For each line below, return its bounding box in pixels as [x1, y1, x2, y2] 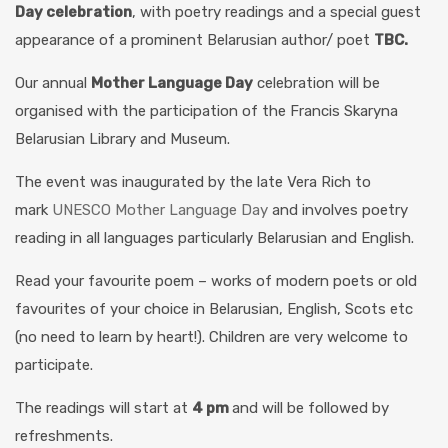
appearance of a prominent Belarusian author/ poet [15, 31, 374, 49]
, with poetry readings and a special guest [132, 3, 421, 21]
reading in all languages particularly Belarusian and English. [15, 229, 414, 247]
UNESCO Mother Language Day [52, 201, 268, 219]
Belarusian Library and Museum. [15, 130, 230, 148]
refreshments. [15, 427, 113, 445]
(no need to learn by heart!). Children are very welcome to [15, 328, 408, 346]
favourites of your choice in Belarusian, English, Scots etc [15, 300, 413, 318]
